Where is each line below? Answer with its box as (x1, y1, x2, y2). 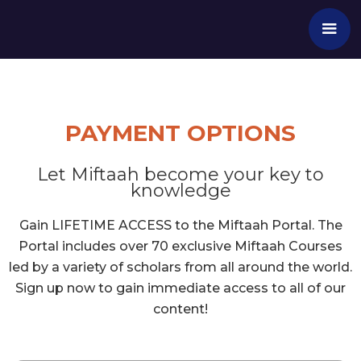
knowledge (130, 180, 231, 201)
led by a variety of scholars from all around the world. (9, 259, 352, 275)
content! (153, 301, 208, 317)
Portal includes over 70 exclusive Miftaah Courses (19, 239, 342, 254)
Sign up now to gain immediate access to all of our (15, 280, 346, 296)
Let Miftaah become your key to (37, 164, 324, 185)
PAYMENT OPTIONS (65, 119, 296, 147)
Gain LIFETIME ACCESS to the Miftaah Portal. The (19, 218, 342, 233)
